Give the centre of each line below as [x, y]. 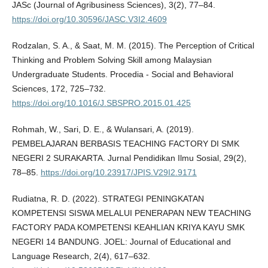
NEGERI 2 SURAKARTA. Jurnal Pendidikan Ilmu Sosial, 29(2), [129, 158]
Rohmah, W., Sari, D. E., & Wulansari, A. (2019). [103, 129]
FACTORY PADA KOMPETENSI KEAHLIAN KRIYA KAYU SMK [128, 227]
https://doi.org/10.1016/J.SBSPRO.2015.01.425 [101, 103]
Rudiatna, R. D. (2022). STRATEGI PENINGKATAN [108, 198]
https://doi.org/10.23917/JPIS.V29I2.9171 [118, 172]
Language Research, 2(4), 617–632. [81, 256]
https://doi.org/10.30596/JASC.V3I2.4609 [89, 19]
